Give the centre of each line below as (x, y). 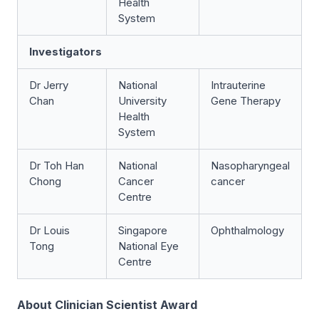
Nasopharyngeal (250, 166)
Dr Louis (49, 230)
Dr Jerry (49, 85)
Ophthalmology (247, 230)
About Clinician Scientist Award (107, 305)
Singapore (143, 230)
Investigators (66, 52)
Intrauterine (238, 85)
